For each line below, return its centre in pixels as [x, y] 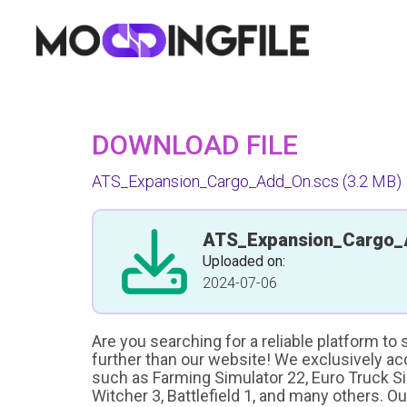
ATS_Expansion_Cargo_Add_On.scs [215, 181]
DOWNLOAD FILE [195, 145]
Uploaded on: [244, 261]
